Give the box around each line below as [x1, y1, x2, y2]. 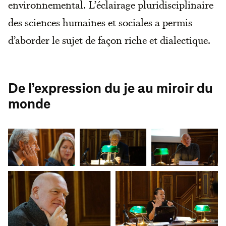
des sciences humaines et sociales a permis [8, 15, 192, 29]
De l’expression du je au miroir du [8, 82, 213, 95]
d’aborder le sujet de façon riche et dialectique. [8, 33, 210, 46]
